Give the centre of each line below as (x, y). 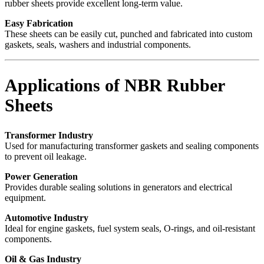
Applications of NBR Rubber (115, 85)
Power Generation (41, 176)
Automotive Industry (47, 217)
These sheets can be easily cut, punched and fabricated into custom (128, 34)
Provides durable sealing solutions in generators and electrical (118, 187)
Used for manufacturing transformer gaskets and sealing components (132, 146)
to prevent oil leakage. (46, 156)
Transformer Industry (49, 135)
